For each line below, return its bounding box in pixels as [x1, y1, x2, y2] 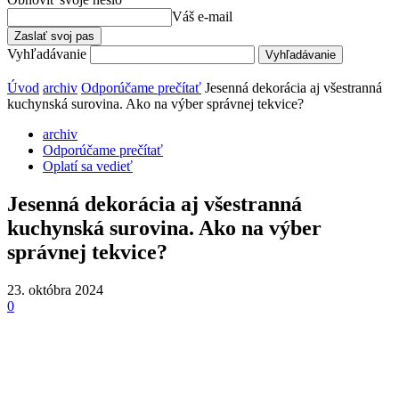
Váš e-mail [172, 9, 232, 24]
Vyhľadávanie [7, 46, 86, 61]
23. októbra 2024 [7, 281, 103, 297]
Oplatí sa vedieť [43, 159, 133, 174]
